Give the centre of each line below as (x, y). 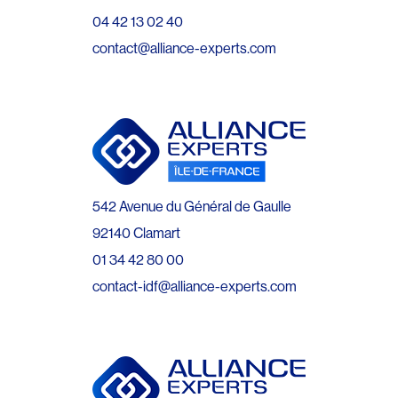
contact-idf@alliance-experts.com (195, 286)
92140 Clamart (136, 232)
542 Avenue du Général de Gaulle (192, 206)
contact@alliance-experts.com (184, 48)
